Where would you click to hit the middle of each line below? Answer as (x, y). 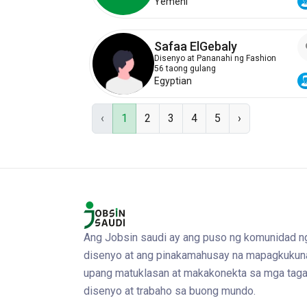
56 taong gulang (185, 69)
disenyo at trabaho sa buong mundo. (170, 291)
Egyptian (173, 81)
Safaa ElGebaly (196, 47)
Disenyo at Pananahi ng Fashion (215, 59)
